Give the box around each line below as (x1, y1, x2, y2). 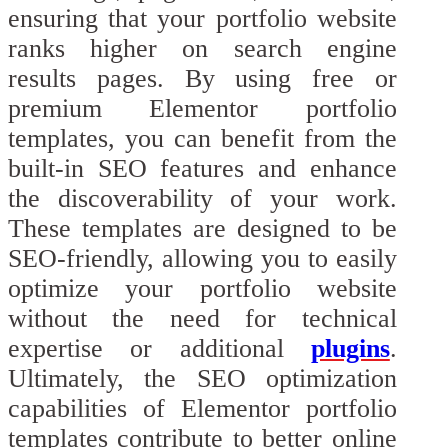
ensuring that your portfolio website (8, 4, 397, 34)
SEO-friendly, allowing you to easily (8, 244, 397, 274)
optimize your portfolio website (8, 274, 397, 304)
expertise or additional (8, 334, 311, 364)
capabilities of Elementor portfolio (8, 394, 397, 424)
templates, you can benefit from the (8, 124, 397, 154)
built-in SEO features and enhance (8, 154, 397, 184)
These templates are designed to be (8, 214, 397, 244)
